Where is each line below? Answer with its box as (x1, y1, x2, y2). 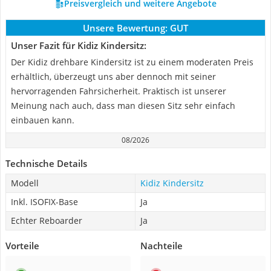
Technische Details (5, 157, 87, 169)
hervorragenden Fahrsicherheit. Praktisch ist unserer (11, 85, 226, 97)
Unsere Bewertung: (83, 22, 168, 34)
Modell (11, 177, 39, 189)
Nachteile (140, 240, 183, 252)
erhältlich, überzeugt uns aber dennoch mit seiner (11, 71, 216, 82)
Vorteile (5, 240, 39, 252)
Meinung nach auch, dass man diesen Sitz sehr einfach (11, 100, 235, 111)
